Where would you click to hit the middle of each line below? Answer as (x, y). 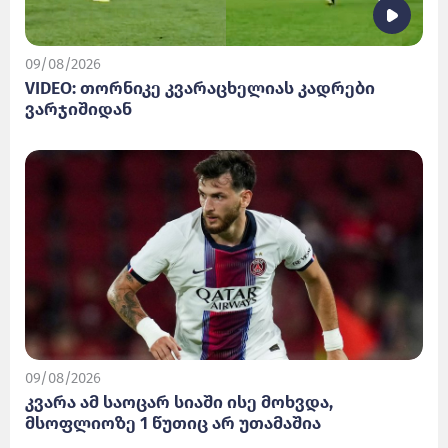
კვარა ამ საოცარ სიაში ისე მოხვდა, (179, 402)
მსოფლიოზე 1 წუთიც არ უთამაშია (173, 423)
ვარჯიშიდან (78, 109)
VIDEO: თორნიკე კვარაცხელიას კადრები (200, 88)
